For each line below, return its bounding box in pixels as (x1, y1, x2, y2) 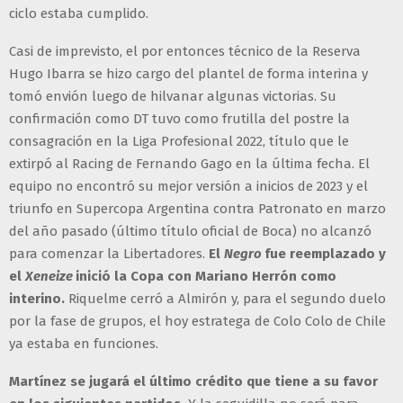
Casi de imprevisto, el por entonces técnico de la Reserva (9, 42, 361, 59)
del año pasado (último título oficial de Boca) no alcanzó (9, 222, 372, 239)
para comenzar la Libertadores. (9, 245, 209, 262)
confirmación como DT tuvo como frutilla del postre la (9, 110, 350, 127)
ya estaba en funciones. (9, 335, 158, 352)
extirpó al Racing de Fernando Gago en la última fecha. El (9, 155, 370, 172)
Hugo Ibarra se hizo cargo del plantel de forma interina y (9, 65, 368, 82)
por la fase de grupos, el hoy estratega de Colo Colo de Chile (9, 312, 386, 329)
